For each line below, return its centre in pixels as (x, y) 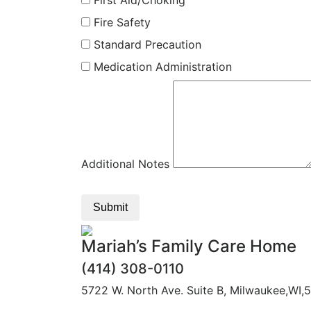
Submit (110, 207)
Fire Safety (120, 22)
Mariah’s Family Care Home (189, 246)
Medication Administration (161, 67)
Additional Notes (125, 164)
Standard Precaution (146, 44)
